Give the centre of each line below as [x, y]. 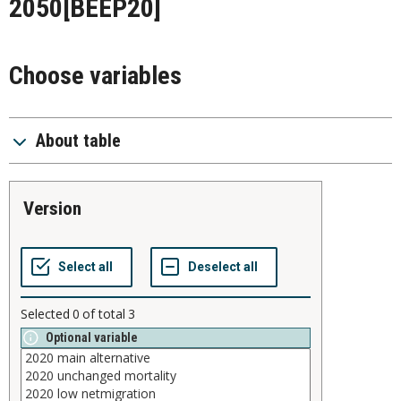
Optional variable [92, 338]
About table [78, 141]
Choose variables [95, 76]
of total [104, 314]
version [58, 209]
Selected [45, 314]
